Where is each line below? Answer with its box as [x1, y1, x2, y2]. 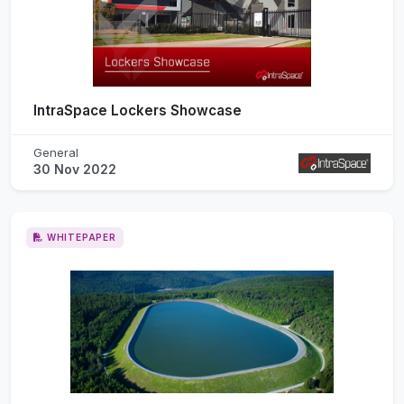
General [33, 144, 78, 160]
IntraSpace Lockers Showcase [33, 101, 242, 119]
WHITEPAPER [46, 231, 116, 243]
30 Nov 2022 [33, 161, 116, 177]
